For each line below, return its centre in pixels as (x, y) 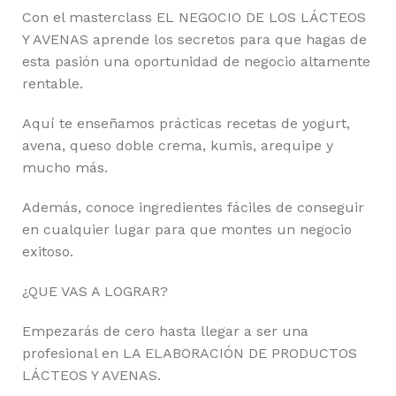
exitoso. (48, 251)
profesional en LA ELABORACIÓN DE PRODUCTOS (190, 353)
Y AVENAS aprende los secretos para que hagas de (194, 39)
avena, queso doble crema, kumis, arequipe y (178, 145)
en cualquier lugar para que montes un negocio (187, 229)
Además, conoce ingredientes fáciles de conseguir (193, 207)
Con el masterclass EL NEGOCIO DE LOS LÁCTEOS (194, 17)
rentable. (53, 84)
